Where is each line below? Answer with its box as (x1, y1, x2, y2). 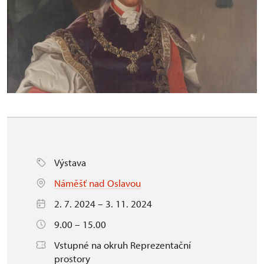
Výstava (54, 156, 86, 169)
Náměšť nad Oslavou (54, 176, 141, 189)
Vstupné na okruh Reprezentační (54, 238, 191, 251)
